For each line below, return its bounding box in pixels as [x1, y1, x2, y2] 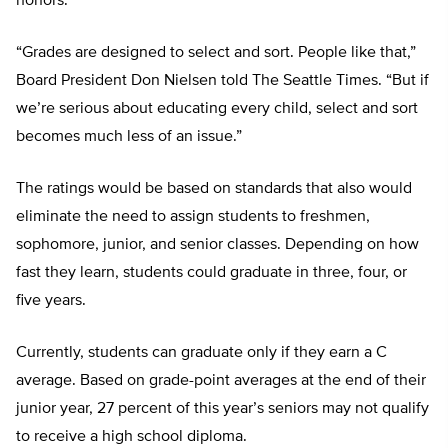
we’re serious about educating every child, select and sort [16, 101, 418, 118]
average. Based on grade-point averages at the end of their [16, 373, 426, 390]
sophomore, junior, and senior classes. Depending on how [16, 237, 419, 254]
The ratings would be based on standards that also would [16, 181, 412, 198]
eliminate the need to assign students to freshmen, [16, 209, 370, 226]
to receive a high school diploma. [16, 429, 247, 446]
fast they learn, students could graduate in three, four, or [16, 265, 407, 282]
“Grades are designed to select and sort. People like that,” [16, 45, 416, 62]
